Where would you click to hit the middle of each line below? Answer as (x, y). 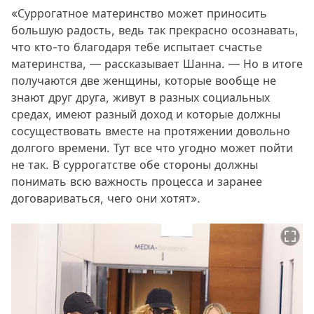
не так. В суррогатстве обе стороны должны (135, 165)
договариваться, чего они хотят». (106, 199)
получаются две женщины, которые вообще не (144, 81)
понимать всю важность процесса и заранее (137, 182)
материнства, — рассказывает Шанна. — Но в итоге (157, 64)
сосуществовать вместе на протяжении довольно (151, 131)
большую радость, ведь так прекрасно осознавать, (155, 30)
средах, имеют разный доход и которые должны (146, 115)
